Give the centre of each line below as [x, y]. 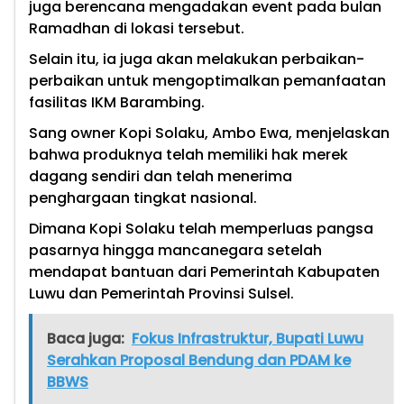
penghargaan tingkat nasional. [143, 198]
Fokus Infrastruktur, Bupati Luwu [248, 339]
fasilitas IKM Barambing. [117, 103]
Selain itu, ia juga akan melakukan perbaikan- [197, 60]
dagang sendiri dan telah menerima [161, 177]
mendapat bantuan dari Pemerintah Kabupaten [204, 272]
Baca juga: [86, 339]
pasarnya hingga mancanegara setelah [175, 251]
